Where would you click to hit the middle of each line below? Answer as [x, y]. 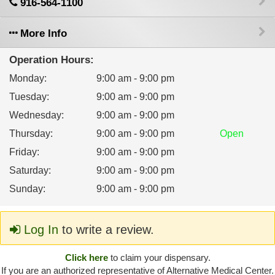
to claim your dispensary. [159, 258]
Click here [86, 258]
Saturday [29, 170]
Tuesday [28, 97]
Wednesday [35, 115]
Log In [39, 230]
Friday [23, 152]
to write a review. [106, 230]
